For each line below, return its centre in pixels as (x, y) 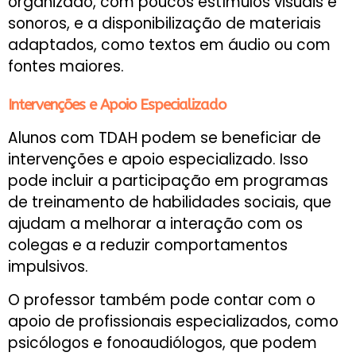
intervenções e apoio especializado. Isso (158, 160)
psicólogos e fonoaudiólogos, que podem (163, 342)
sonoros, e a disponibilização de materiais (164, 24)
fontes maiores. (66, 67)
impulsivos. (48, 267)
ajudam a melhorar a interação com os (155, 224)
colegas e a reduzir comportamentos (148, 246)
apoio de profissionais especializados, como (173, 321)
